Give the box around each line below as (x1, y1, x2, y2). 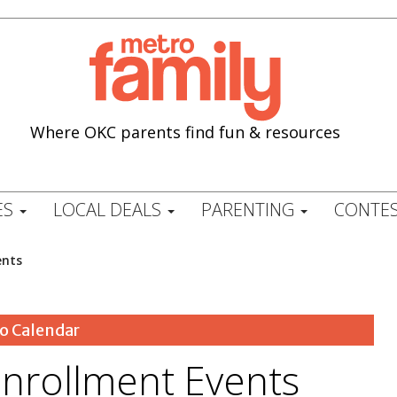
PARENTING (200, 198, 299, 222)
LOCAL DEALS (52, 198, 166, 222)
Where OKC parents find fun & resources (30, 121, 341, 143)
